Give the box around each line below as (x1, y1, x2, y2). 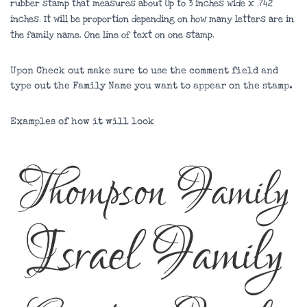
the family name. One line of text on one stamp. (10, 29, 214, 41)
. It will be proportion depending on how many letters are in (39, 13, 294, 25)
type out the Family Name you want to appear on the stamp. (10, 82, 293, 91)
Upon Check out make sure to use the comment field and (10, 66, 278, 76)
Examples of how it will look (10, 117, 154, 127)
